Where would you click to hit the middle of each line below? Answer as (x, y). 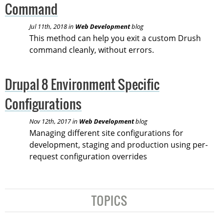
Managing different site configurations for (106, 133)
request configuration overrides (88, 157)
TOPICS (109, 200)
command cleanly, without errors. (92, 50)
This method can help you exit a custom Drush (115, 38)
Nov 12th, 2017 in (54, 121)
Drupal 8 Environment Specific (82, 84)
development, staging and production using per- (119, 145)
